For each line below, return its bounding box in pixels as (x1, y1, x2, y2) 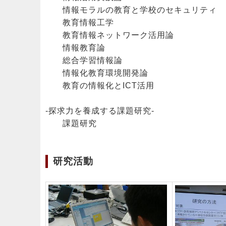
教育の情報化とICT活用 (45, 81, 154, 90)
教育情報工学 (45, 18, 114, 27)
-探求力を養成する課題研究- (45, 106, 154, 115)
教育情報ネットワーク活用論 (45, 30, 174, 39)
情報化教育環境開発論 (45, 68, 148, 77)
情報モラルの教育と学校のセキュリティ (45, 5, 217, 14)
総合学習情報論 (45, 55, 123, 65)
